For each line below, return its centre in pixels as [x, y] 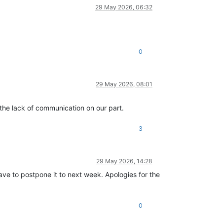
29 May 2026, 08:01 [124, 84]
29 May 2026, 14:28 [124, 161]
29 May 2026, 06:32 [124, 7]
